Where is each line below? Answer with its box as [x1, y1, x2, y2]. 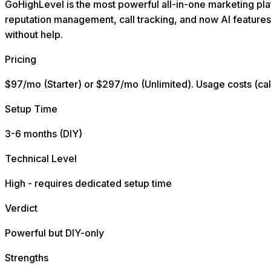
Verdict [5, 202, 38, 215]
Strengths [5, 252, 48, 264]
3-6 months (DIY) [5, 128, 82, 140]
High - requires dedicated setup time [5, 177, 172, 190]
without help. [5, 28, 63, 41]
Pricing [5, 53, 36, 66]
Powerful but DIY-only [5, 227, 104, 240]
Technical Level [5, 152, 77, 165]
